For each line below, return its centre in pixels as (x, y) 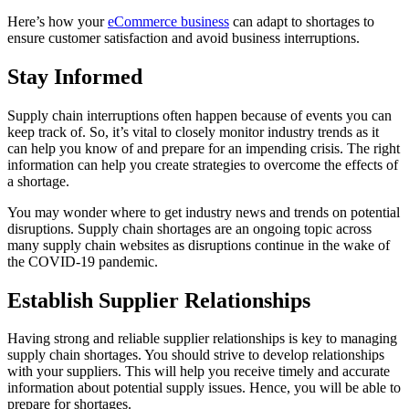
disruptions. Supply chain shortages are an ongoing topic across (189, 228)
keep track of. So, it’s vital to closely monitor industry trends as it (193, 131)
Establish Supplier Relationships (159, 300)
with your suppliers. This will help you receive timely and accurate (199, 372)
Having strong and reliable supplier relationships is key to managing (202, 339)
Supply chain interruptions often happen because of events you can (199, 115)
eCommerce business (168, 21)
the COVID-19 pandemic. (84, 261)
